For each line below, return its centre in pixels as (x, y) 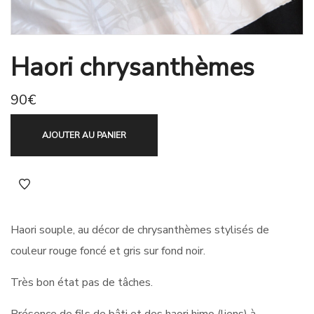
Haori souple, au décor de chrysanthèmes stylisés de (140, 230)
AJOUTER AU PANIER (84, 135)
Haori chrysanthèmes (132, 68)
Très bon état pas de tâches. (82, 282)
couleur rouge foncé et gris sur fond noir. (108, 251)
